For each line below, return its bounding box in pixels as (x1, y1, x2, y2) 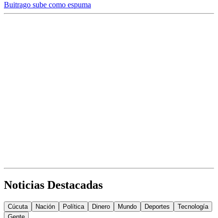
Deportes (145, 203, 170, 211)
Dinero (92, 203, 110, 211)
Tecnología (178, 203, 208, 211)
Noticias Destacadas (4, 179, 103, 192)
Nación (36, 203, 55, 211)
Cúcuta (8, 203, 28, 211)
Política (63, 203, 84, 211)
